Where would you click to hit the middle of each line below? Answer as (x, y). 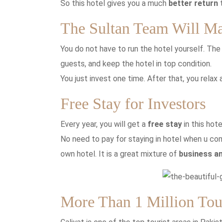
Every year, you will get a (104, 124)
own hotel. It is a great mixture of (120, 154)
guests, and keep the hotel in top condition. (136, 63)
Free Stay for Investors (133, 103)
